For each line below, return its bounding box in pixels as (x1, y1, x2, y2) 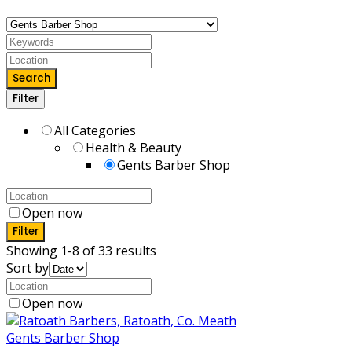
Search (13, 70, 50, 86)
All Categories (54, 121, 136, 139)
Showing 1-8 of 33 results (6, 241, 156, 259)
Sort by (6, 258, 49, 277)
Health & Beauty (86, 138, 181, 156)
